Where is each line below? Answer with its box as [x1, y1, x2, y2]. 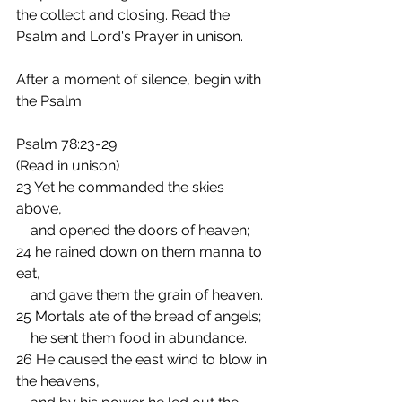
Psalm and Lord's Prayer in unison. [16, 28, 243, 46]
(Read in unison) [16, 157, 119, 175]
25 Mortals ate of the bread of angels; [16, 308, 261, 326]
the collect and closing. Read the [16, 6, 233, 24]
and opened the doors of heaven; [31, 222, 249, 240]
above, [16, 200, 62, 218]
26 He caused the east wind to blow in [16, 351, 270, 369]
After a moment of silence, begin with [16, 71, 265, 89]
